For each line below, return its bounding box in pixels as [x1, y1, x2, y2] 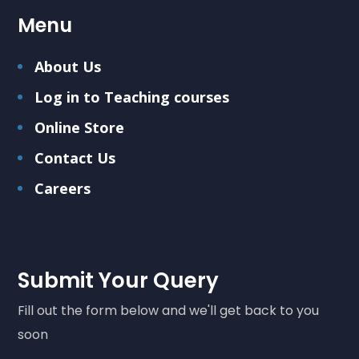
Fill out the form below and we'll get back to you [18, 301, 320, 320]
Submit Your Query [18, 266, 220, 295]
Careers [34, 179, 91, 198]
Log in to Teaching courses [34, 87, 230, 107]
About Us [34, 57, 102, 76]
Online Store [34, 118, 125, 137]
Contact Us [34, 148, 116, 167]
